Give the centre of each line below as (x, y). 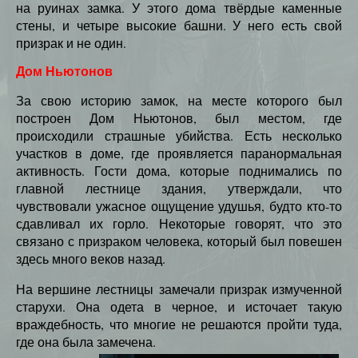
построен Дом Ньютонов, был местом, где (179, 117)
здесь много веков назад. (91, 258)
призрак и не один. (71, 42)
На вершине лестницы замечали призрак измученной (179, 288)
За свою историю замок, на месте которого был (179, 100)
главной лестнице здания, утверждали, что (179, 188)
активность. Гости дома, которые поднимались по (179, 170)
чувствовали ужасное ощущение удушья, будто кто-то (179, 205)
